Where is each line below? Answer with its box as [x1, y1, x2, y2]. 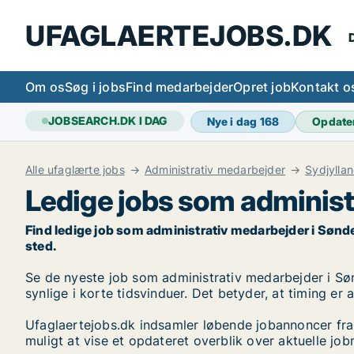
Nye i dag [206, 115, 260, 128]
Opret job [233, 79, 292, 95]
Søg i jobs [65, 79, 126, 95]
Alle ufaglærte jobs [25, 163, 125, 176]
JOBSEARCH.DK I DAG [48, 114, 168, 127]
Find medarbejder [126, 79, 234, 95]
